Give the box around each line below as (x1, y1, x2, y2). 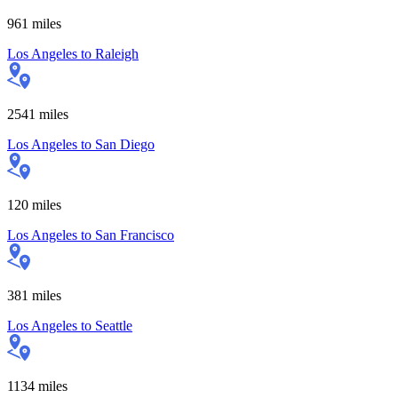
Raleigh (95, 45, 139, 61)
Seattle (95, 317, 132, 333)
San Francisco (95, 227, 174, 243)
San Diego (95, 136, 155, 152)
